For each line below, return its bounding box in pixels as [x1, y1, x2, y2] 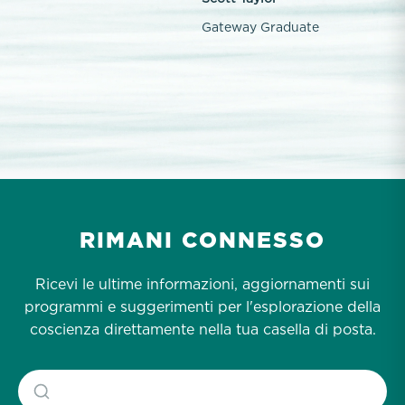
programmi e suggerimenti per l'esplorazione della [24, 298, 381, 315]
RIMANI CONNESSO [80, 227, 325, 253]
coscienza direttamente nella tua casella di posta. [29, 321, 376, 337]
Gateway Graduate [202, 20, 319, 33]
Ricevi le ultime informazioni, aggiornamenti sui [35, 276, 370, 292]
